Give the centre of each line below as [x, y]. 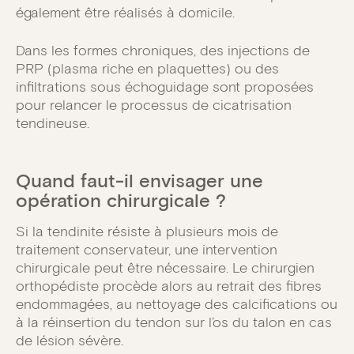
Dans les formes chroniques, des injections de [163, 51]
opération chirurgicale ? [121, 201]
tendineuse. [53, 124]
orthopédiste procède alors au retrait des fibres [169, 286]
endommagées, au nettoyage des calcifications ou [177, 305]
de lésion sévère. [70, 341]
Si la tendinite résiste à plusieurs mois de [147, 232]
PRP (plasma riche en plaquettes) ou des [147, 69]
